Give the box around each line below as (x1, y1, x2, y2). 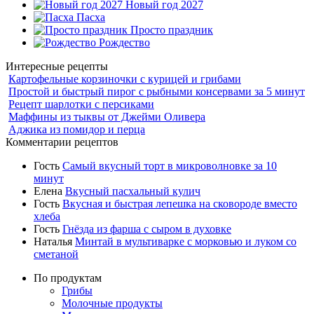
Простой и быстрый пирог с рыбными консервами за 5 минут (8, 85, 305, 97)
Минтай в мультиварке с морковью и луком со (75, 235, 296, 247)
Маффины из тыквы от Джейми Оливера (8, 110, 205, 123)
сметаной (34, 247, 78, 260)
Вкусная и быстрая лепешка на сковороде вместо (62, 197, 297, 210)
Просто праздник (128, 23, 213, 36)
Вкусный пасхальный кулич (65, 184, 200, 197)
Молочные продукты (62, 296, 163, 309)
